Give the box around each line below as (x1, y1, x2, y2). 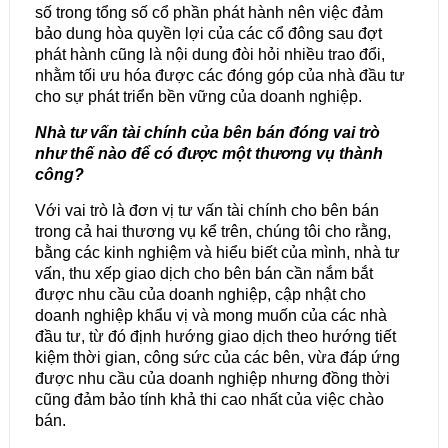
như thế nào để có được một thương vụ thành (34, 145, 383, 163)
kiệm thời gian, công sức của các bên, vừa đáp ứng (34, 349, 400, 367)
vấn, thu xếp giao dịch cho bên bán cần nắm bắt (34, 265, 373, 283)
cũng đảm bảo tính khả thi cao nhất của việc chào (34, 391, 384, 409)
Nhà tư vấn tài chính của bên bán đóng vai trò (34, 124, 380, 142)
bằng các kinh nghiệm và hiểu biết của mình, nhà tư (34, 244, 400, 262)
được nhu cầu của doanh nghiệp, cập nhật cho (34, 286, 366, 304)
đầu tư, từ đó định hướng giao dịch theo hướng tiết (34, 328, 396, 346)
